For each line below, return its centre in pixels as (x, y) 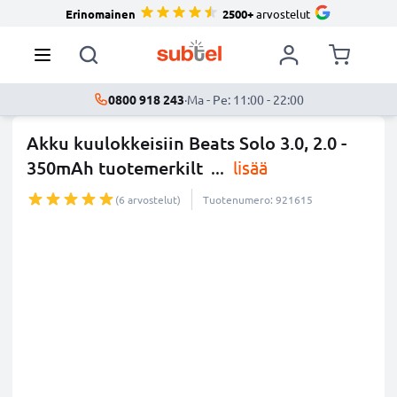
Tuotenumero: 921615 (258, 199)
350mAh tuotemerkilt (115, 167)
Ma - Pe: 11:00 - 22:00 (245, 99)
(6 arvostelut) (148, 199)
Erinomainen (101, 13)
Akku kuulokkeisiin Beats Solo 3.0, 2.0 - (187, 143)
